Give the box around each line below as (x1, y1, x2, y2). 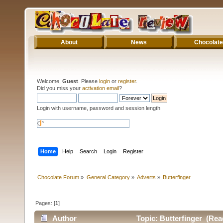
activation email (82, 85, 119, 91)
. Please (78, 78, 99, 84)
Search (80, 148, 98, 154)
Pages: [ (35, 200, 56, 206)
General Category (86, 174, 130, 180)
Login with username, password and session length (37, 105, 160, 111)
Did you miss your (37, 85, 82, 91)
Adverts (136, 174, 156, 180)
